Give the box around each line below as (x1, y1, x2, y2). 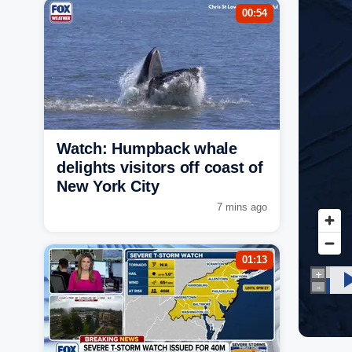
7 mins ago (217, 200, 267, 213)
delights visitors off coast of (57, 158, 263, 176)
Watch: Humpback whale (57, 139, 237, 157)
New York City (57, 177, 159, 195)
